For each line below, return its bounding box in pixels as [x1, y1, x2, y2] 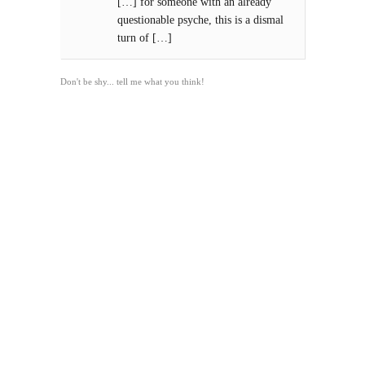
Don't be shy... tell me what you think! [60, 77, 204, 87]
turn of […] [117, 31, 172, 45]
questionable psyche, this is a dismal [117, 13, 284, 27]
